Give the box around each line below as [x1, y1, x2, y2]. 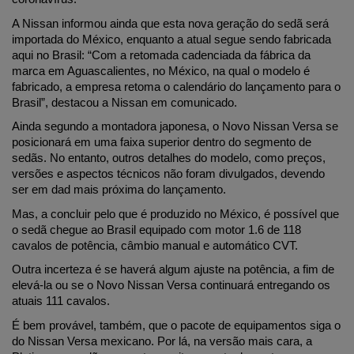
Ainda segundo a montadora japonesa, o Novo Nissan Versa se [12, 120, 338, 134]
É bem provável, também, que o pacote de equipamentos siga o [12, 319, 341, 333]
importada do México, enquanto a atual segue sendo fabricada [12, 32, 331, 46]
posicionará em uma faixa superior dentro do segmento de [12, 136, 311, 149]
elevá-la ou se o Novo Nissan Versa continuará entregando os [12, 279, 330, 292]
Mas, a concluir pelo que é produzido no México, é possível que [12, 207, 339, 220]
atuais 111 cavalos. [12, 295, 110, 308]
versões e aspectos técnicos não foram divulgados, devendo [12, 168, 325, 181]
